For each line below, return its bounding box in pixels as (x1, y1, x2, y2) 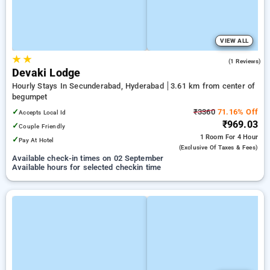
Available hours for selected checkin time (12, 163, 162, 172)
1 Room (199, 133, 225, 141)
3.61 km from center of (170, 81, 256, 90)
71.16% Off (215, 107, 258, 116)
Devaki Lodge (12, 67, 81, 79)
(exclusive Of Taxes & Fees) (178, 144, 258, 151)
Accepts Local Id (19, 108, 66, 116)
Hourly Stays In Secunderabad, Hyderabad (12, 81, 166, 90)
